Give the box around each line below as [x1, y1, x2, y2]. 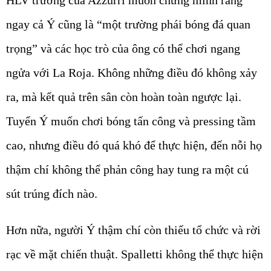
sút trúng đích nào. [6, 187, 97, 201]
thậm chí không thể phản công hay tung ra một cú [6, 163, 249, 177]
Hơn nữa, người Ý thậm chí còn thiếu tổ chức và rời [6, 223, 261, 237]
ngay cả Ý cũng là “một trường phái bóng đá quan [6, 18, 250, 31]
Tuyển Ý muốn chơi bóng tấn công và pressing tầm [6, 114, 256, 128]
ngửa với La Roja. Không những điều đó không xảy [6, 66, 257, 80]
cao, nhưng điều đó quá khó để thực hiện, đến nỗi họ [6, 139, 262, 152]
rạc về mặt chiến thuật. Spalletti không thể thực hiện [6, 247, 263, 261]
